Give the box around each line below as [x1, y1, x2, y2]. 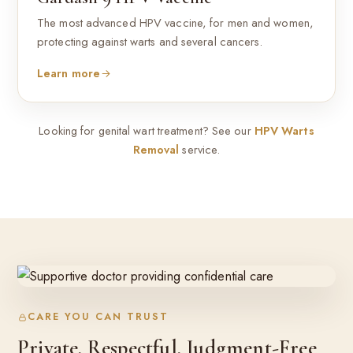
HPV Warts [254, 122, 314, 139]
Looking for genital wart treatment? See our [39, 122, 255, 139]
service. [179, 141, 221, 158]
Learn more [37, 65, 100, 81]
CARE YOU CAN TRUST [27, 310, 169, 325]
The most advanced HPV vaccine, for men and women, [37, 14, 314, 32]
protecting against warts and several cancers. [37, 33, 263, 50]
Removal [132, 141, 180, 158]
